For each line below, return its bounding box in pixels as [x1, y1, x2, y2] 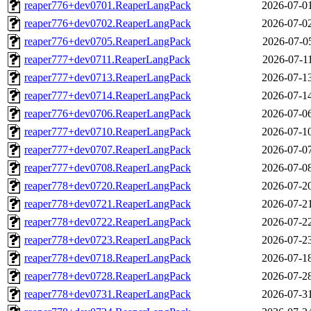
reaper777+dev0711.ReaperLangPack [24, 53, 190, 66]
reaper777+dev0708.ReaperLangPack [24, 162, 191, 174]
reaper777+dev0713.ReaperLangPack [24, 72, 191, 84]
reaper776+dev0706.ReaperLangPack [24, 108, 191, 120]
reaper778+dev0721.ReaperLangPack [24, 198, 191, 210]
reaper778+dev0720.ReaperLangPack [24, 180, 191, 192]
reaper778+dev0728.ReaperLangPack [24, 270, 191, 283]
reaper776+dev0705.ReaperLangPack [24, 35, 191, 48]
